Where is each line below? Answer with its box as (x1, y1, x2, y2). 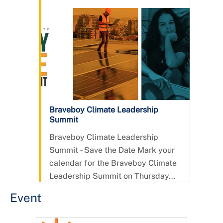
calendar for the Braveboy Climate (49, 158, 177, 168)
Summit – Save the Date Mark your (49, 145, 175, 155)
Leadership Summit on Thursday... (49, 171, 176, 181)
